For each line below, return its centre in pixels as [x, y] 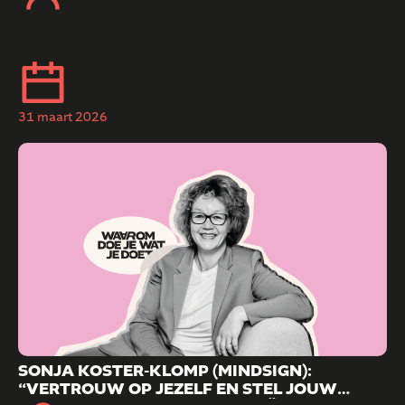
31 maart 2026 [63, 118]
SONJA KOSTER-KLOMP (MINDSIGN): [165, 371]
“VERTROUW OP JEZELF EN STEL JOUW [178, 389]
